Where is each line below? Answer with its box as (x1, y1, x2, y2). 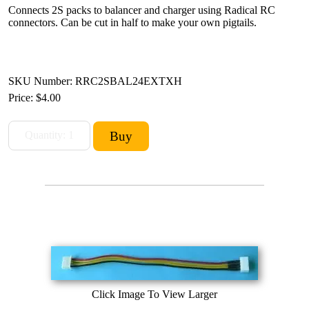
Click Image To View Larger (92, 288, 217, 300)
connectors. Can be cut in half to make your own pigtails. (8, 16, 257, 28)
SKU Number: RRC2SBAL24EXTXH (8, 74, 182, 87)
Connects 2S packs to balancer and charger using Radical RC (8, 3, 275, 16)
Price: (8, 91, 36, 103)
